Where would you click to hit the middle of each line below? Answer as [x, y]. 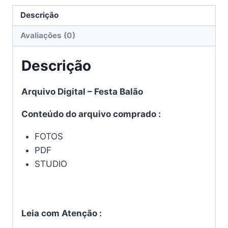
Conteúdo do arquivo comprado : [91, 114]
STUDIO [51, 164]
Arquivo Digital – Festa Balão [82, 92]
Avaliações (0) [48, 36]
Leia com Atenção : [62, 213]
